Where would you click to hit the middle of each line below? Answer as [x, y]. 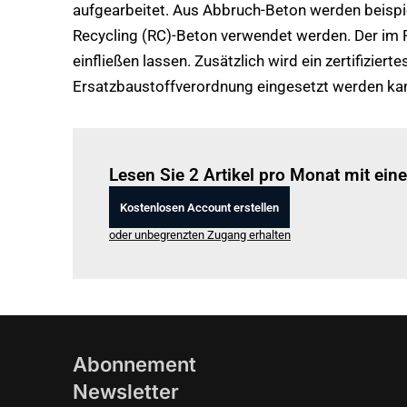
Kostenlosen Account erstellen [199, 207]
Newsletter [126, 392]
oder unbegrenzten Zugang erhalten [200, 235]
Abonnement [134, 364]
